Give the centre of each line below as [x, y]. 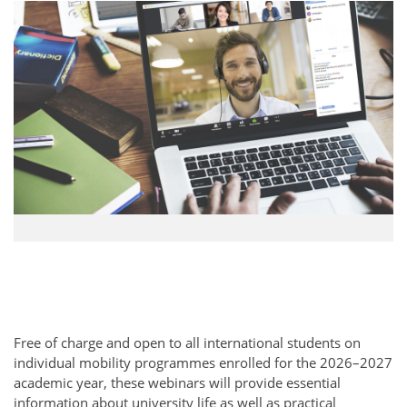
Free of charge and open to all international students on [187, 342]
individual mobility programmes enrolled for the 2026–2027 [203, 362]
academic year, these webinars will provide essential [177, 382]
